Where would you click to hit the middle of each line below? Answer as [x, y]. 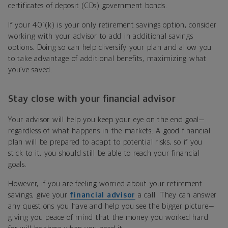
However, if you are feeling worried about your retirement [105, 184]
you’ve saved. [30, 70]
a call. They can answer [176, 195]
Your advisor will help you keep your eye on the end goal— [106, 120]
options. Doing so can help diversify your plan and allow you [110, 48]
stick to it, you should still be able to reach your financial [104, 154]
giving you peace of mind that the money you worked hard [108, 218]
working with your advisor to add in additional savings [101, 37]
